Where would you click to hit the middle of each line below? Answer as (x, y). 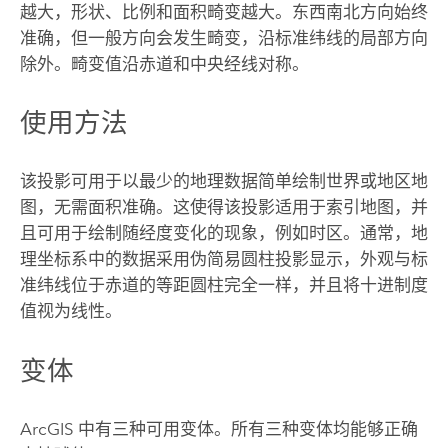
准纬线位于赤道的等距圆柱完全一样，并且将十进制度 (223, 285)
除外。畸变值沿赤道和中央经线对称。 (164, 63)
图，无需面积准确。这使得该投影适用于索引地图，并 (223, 207)
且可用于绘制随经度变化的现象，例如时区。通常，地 (223, 233)
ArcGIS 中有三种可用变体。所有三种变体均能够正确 (218, 428)
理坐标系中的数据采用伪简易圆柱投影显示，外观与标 (223, 259)
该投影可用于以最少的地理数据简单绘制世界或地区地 (223, 181)
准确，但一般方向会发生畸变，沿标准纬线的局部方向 (223, 37)
